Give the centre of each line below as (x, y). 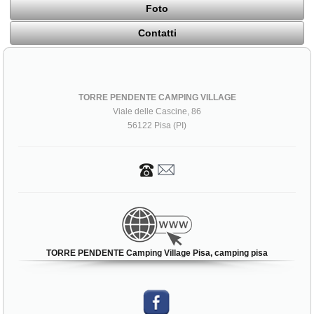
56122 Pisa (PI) (157, 126)
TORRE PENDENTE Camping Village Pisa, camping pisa (157, 253)
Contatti (157, 33)
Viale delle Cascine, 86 (157, 112)
